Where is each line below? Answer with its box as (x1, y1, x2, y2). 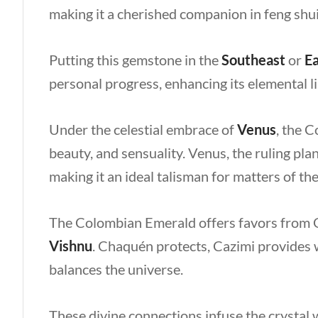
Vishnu (49, 237, 92, 254)
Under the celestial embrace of (49, 121, 237, 138)
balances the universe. (49, 261, 186, 278)
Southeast (221, 51, 285, 68)
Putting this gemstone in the (49, 51, 221, 68)
